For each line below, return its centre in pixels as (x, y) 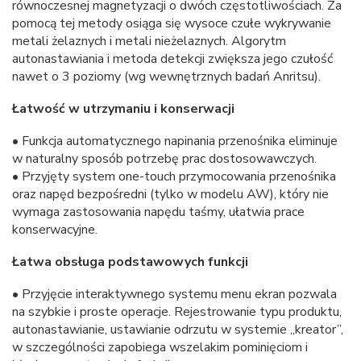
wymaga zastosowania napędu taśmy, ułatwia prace (158, 212)
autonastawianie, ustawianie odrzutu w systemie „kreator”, (178, 330)
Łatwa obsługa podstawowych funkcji (130, 262)
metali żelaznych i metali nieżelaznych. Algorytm (149, 41)
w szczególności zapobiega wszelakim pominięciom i (160, 348)
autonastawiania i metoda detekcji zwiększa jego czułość (172, 59)
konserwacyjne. (55, 230)
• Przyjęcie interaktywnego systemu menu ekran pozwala (174, 295)
